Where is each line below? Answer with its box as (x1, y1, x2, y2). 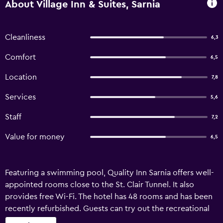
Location (5, 73, 37, 81)
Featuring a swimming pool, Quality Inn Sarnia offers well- (5, 169, 214, 177)
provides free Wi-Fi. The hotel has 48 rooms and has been (5, 193, 213, 201)
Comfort (5, 53, 36, 61)
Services (5, 93, 36, 101)
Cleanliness (5, 33, 45, 41)
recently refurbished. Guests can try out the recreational (5, 205, 210, 213)
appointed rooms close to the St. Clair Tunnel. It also (5, 181, 194, 189)
